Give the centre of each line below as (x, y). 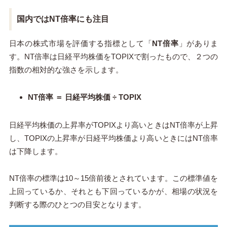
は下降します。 (35, 152)
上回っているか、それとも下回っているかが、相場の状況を (113, 192)
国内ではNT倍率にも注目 (63, 19)
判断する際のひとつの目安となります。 (77, 205)
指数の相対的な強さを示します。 (66, 69)
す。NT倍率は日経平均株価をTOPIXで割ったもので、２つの (113, 56)
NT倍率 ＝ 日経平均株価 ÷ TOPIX (85, 97)
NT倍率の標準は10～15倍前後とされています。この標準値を (113, 178)
